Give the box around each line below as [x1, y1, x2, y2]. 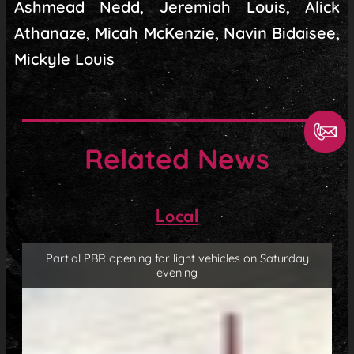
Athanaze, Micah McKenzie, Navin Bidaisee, [13, 23, 341, 43]
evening [156, 265, 198, 280]
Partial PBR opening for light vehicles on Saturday [45, 250, 309, 265]
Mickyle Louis [13, 49, 115, 69]
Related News [85, 141, 269, 176]
